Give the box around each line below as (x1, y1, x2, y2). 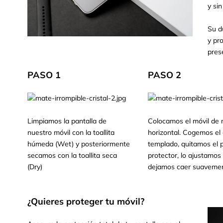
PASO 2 (147, 69, 181, 81)
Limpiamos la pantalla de (27, 116, 107, 125)
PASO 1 (27, 69, 61, 81)
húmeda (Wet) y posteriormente (27, 139, 130, 148)
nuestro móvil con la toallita (27, 128, 114, 137)
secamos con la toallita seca (27, 151, 117, 160)
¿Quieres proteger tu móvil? (27, 196, 144, 207)
